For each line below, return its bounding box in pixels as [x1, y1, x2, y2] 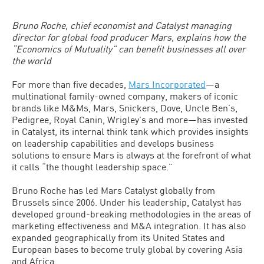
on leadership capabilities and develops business [12, 137, 214, 148]
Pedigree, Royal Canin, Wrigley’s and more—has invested [12, 114, 248, 125]
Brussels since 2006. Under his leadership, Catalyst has [12, 196, 242, 207]
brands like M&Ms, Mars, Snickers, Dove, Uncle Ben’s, [12, 102, 237, 113]
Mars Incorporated [128, 78, 206, 90]
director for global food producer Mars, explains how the [12, 31, 246, 42]
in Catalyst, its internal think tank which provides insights [12, 126, 249, 137]
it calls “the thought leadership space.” [12, 161, 173, 172]
